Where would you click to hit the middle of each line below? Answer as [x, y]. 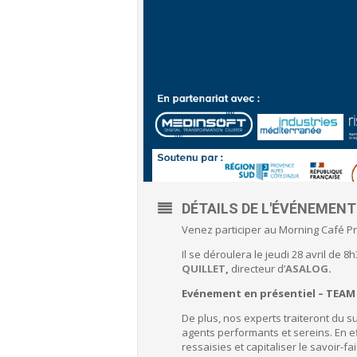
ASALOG [307, 269]
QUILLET [204, 269]
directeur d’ [257, 269]
